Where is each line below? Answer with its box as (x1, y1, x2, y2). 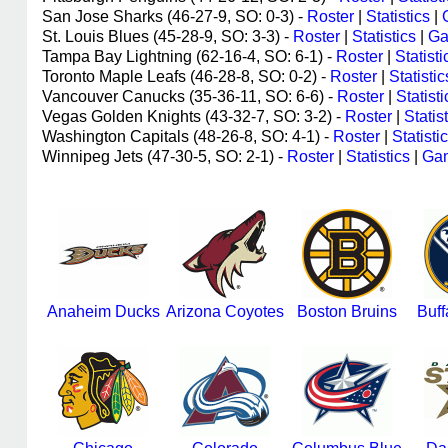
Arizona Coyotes (166, 303, 284, 320)
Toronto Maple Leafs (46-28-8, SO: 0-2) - (42, 68, 330, 85)
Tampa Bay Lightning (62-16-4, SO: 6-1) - (42, 48, 336, 65)
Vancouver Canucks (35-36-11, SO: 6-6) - (42, 88, 337, 105)
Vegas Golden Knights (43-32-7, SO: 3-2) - (42, 108, 345, 125)
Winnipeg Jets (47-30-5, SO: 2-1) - (42, 148, 287, 165)
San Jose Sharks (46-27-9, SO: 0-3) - (42, 8, 307, 25)
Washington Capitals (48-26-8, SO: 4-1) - (42, 128, 333, 145)
